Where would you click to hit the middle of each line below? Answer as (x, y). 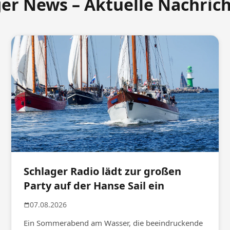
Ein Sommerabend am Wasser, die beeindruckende (113, 223)
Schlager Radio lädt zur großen (103, 171)
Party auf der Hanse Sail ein (94, 186)
